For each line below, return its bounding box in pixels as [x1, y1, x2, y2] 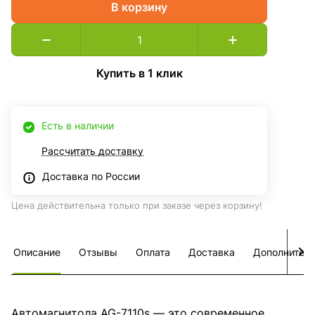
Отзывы [79, 246, 117, 259]
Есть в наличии [41, 120, 114, 132]
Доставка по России [42, 170, 140, 183]
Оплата [136, 246, 170, 259]
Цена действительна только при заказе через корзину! [11, 200, 262, 212]
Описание [13, 246, 60, 259]
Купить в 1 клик [96, 65, 183, 80]
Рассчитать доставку [41, 145, 143, 157]
